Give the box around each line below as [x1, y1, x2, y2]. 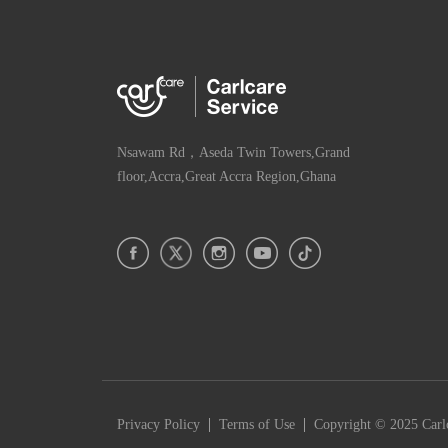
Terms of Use [219, 417, 295, 433]
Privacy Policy [117, 417, 200, 433]
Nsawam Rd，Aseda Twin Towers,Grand [117, 145, 350, 161]
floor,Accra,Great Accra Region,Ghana [117, 169, 336, 185]
